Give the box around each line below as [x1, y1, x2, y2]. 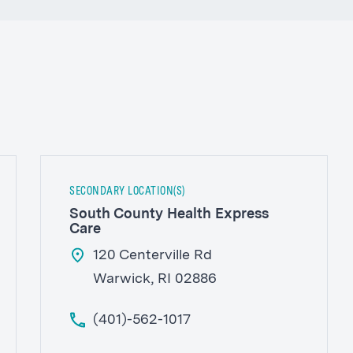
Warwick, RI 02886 [93, 271, 217, 286]
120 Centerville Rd [93, 247, 213, 262]
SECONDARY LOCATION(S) [69, 185, 185, 197]
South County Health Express [69, 206, 269, 221]
